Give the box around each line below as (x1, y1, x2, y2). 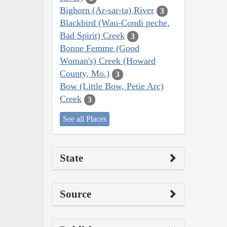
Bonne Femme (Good (60, 43, 139, 54)
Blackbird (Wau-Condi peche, (60, 18, 170, 28)
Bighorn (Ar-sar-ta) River (60, 5, 154, 16)
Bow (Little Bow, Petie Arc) (60, 81, 164, 92)
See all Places (63, 114, 106, 123)
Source (60, 187, 91, 200)
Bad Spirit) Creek (60, 30, 125, 41)
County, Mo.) (60, 68, 109, 79)
